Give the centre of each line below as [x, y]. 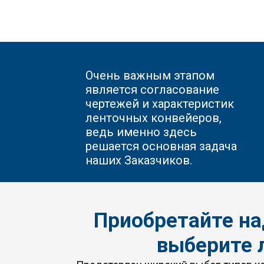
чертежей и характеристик [160, 104]
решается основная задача [161, 146]
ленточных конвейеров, [154, 118]
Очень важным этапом [150, 75]
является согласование [152, 90]
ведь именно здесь [141, 132]
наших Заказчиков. [139, 160]
